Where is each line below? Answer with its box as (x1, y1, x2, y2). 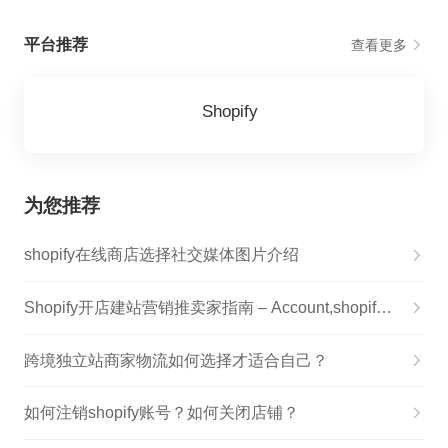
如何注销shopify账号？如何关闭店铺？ (23, 404, 299, 422)
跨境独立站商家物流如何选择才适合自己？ (23, 351, 328, 369)
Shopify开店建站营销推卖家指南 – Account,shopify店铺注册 (375, 299, 392, 316)
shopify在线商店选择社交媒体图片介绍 (23, 246, 299, 264)
